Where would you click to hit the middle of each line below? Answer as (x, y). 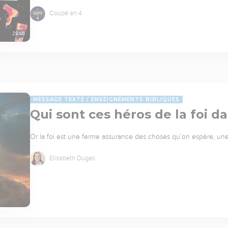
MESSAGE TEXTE (59, 99)
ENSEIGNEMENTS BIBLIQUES (135, 99)
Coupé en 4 (65, 13)
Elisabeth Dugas (72, 158)
